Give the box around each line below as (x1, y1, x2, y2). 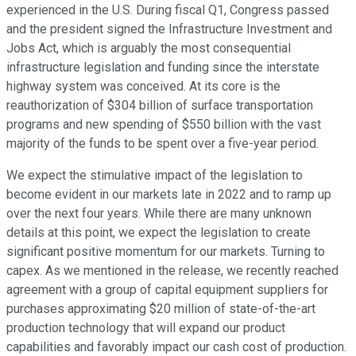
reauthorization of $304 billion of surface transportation (6, 98, 313, 114)
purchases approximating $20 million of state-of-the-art (6, 301, 315, 317)
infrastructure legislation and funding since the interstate (6, 60, 319, 75)
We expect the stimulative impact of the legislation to (6, 168, 303, 184)
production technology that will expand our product (6, 320, 285, 336)
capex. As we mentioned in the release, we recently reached (6, 263, 339, 279)
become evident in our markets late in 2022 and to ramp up (6, 187, 331, 203)
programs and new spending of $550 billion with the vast (6, 117, 321, 133)
